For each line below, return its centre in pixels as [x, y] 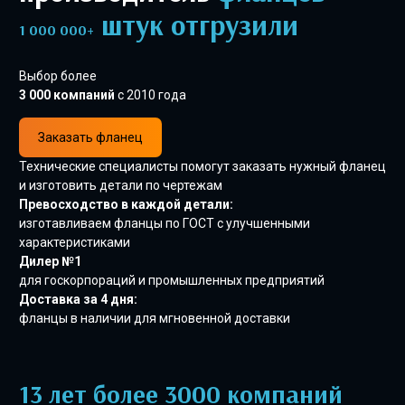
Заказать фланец [90, 137]
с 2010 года [151, 95]
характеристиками [75, 242]
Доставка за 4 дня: [78, 299]
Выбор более [58, 76]
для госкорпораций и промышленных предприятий [172, 280]
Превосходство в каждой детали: [126, 204]
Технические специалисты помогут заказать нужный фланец [202, 166]
